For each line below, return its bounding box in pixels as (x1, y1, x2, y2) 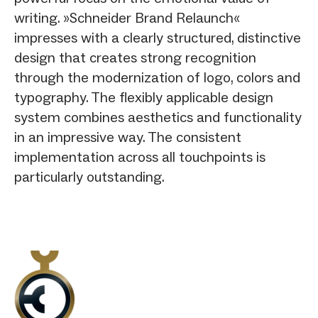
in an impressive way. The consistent (14, 128, 241, 146)
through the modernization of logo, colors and (14, 68, 300, 86)
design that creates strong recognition (14, 48, 256, 66)
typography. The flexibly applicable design (14, 88, 273, 106)
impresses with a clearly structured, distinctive (14, 28, 301, 46)
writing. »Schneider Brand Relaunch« (14, 9, 240, 26)
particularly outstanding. (14, 168, 165, 185)
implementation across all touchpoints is (14, 148, 265, 165)
